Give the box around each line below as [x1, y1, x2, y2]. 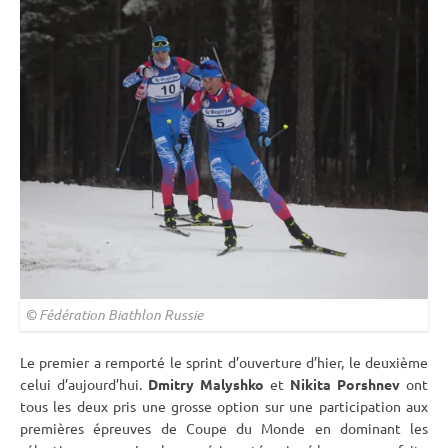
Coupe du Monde [185, 419, 306, 438]
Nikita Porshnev [290, 375, 400, 394]
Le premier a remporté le [20, 353, 187, 372]
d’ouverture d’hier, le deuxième [223, 353, 429, 372]
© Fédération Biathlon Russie [25, 305, 203, 325]
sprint [186, 353, 224, 372]
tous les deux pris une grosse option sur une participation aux [20, 397, 428, 416]
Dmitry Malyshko [148, 375, 264, 394]
